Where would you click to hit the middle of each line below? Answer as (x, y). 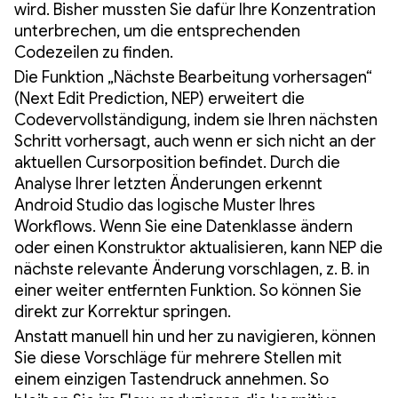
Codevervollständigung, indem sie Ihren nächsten (196, 119)
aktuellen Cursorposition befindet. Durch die (177, 162)
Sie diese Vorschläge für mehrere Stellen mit (178, 358)
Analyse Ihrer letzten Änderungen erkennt (168, 183)
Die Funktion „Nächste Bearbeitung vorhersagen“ (193, 77)
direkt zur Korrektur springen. (123, 311)
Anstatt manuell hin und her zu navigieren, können (195, 336)
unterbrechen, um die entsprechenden (157, 31)
